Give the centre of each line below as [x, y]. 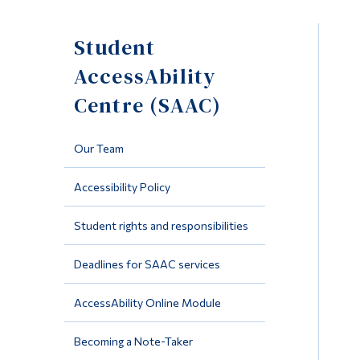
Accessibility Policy [122, 186]
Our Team [98, 148]
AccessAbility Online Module [147, 302]
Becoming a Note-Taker [133, 341]
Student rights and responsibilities [161, 225]
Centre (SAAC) [147, 105]
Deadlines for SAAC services [147, 264]
